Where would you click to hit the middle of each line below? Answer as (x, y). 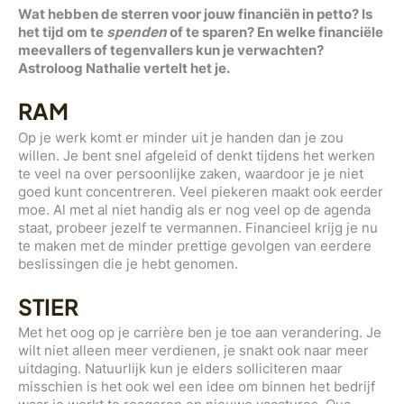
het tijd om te (62, 32)
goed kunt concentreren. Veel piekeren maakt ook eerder (201, 191)
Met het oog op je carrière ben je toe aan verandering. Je (200, 333)
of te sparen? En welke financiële (275, 32)
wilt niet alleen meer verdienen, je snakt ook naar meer (193, 351)
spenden (137, 32)
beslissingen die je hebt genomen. (128, 263)
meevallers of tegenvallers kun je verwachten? (171, 50)
